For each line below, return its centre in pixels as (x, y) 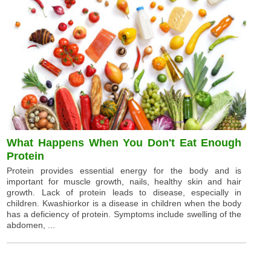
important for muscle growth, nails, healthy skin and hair (124, 181)
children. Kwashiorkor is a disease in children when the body (124, 203)
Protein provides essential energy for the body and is (124, 170)
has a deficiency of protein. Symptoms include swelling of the (124, 214)
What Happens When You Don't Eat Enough (124, 142)
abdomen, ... (31, 225)
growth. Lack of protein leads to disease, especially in (124, 192)
